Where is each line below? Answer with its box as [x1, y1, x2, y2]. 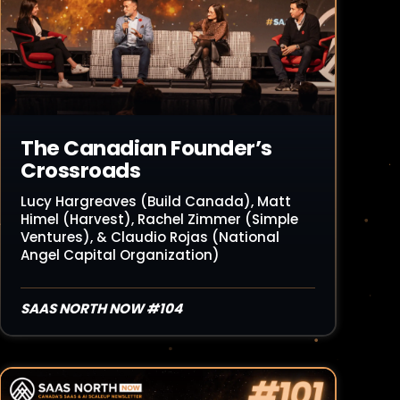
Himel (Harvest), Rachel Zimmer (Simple [21, 210, 298, 229]
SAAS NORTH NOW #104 [21, 299, 182, 318]
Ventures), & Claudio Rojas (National [21, 228, 279, 246]
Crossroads [21, 156, 141, 185]
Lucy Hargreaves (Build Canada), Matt [21, 192, 291, 211]
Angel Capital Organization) [21, 246, 220, 264]
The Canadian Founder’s [21, 134, 272, 162]
